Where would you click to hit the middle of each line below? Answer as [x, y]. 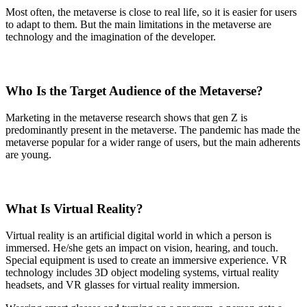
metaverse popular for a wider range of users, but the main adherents [153, 142]
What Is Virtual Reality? [74, 209]
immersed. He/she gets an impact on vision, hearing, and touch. [142, 247]
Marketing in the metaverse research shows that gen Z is [126, 117]
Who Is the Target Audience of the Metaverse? [134, 91]
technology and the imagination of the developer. [111, 36]
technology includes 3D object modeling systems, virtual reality [142, 272]
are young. [28, 154]
